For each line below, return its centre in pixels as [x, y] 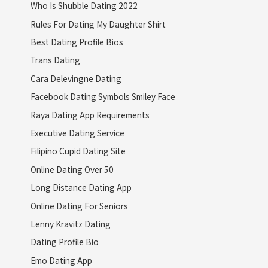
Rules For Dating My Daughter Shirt [98, 24]
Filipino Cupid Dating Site [78, 151]
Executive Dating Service [77, 133]
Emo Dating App [61, 260]
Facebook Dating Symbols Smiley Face [103, 97]
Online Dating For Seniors [79, 205]
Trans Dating [55, 60]
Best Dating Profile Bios [77, 42]
